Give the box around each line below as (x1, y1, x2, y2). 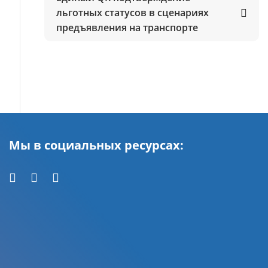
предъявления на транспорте (56, 21, 198, 34)
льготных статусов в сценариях (56, 6, 209, 19)
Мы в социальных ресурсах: (9, 137, 184, 153)
